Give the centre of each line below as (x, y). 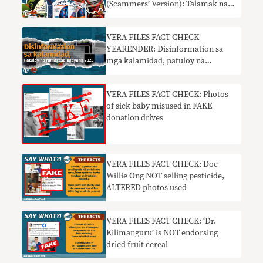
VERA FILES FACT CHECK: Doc (162, 164)
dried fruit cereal (137, 245)
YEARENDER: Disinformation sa (165, 49)
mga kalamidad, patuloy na (156, 61)
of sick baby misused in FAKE (159, 106)
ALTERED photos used (147, 188)
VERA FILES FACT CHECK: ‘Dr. (161, 221)
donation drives (135, 118)
